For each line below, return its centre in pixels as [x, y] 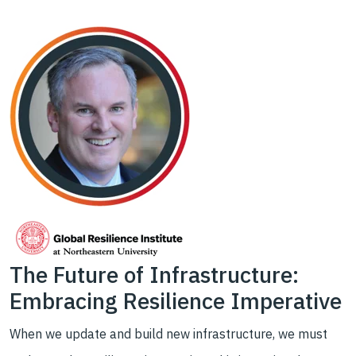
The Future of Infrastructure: [154, 275]
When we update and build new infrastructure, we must [168, 334]
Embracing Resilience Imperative [176, 301]
